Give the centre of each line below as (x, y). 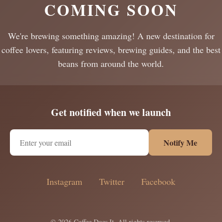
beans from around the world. (111, 63)
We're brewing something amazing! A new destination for (111, 35)
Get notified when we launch (111, 112)
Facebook (158, 181)
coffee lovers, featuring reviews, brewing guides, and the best (111, 49)
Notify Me (180, 142)
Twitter (112, 181)
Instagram (64, 181)
